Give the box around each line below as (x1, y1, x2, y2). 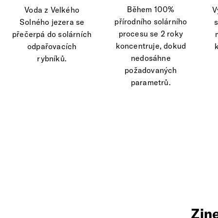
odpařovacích (27, 41, 77, 51)
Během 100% (127, 4, 175, 15)
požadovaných (125, 65, 177, 75)
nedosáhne (130, 53, 171, 63)
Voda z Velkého (24, 4, 80, 15)
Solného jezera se (19, 17, 85, 27)
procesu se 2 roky (118, 29, 183, 39)
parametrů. (130, 77, 171, 88)
